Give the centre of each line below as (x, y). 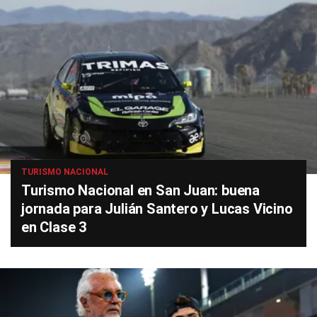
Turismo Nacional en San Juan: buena (140, 191)
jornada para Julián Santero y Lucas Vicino (157, 209)
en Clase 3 (54, 227)
